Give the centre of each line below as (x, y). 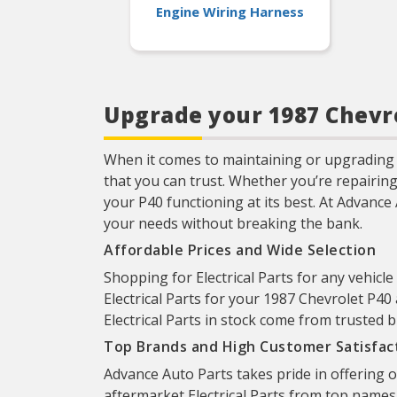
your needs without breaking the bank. (233, 223)
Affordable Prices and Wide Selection (240, 250)
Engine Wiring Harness (230, 11)
